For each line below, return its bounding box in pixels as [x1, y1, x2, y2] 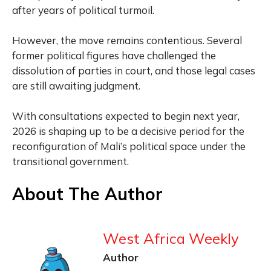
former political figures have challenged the [12, 48, 216, 62]
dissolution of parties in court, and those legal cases [12, 64, 255, 77]
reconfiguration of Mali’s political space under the [12, 139, 246, 152]
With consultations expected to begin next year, [12, 109, 240, 122]
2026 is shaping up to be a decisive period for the [12, 124, 244, 137]
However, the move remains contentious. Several [12, 33, 242, 47]
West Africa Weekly [103, 229, 239, 247]
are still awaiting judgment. [12, 79, 140, 92]
